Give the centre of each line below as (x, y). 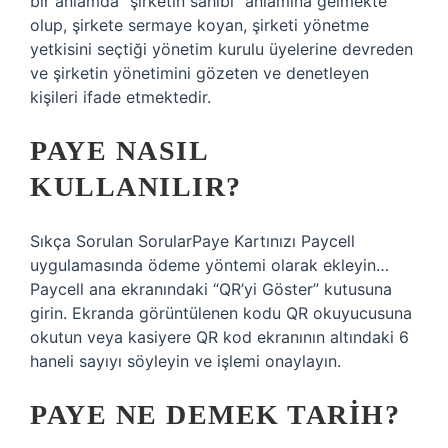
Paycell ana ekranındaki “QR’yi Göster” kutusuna (211, 289)
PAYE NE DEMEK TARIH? (215, 414)
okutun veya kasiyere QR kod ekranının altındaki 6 (219, 337)
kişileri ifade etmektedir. (120, 97)
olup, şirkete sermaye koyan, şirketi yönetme (199, 25)
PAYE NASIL (118, 150)
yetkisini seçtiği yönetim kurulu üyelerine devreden (221, 49)
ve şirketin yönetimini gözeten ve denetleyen (199, 73)
